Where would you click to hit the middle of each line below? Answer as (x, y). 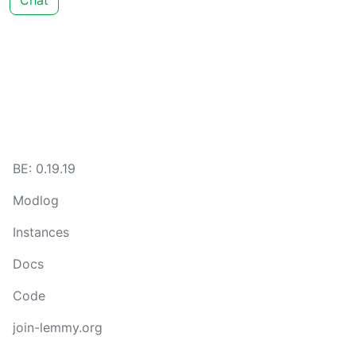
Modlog (36, 200)
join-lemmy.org (58, 327)
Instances (41, 232)
